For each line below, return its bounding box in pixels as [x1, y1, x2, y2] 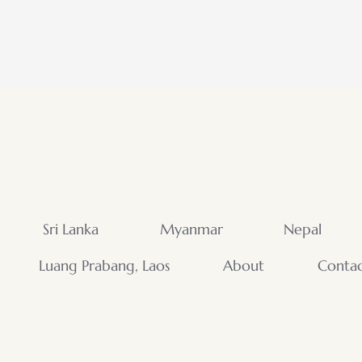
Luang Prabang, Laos [39, 255, 170, 275]
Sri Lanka [42, 219, 99, 238]
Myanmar [159, 219, 223, 238]
